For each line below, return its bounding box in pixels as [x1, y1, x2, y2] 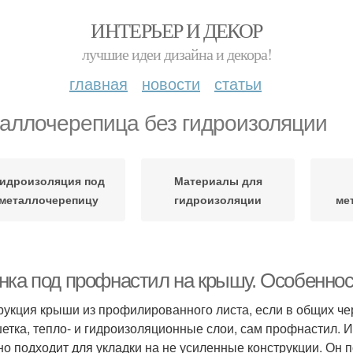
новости [142, 72, 200, 95]
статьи [214, 72, 262, 95]
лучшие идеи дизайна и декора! [81, 43, 272, 65]
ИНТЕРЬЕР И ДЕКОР [91, 17, 262, 43]
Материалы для [173, 173, 262, 188]
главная [69, 72, 128, 95]
